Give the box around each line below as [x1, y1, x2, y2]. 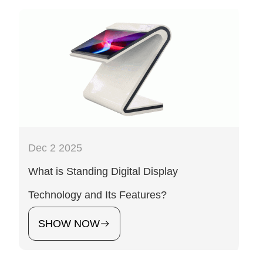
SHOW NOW [38, 217, 100, 230]
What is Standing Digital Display [28, 165, 178, 177]
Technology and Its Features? [28, 188, 167, 201]
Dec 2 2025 [28, 141, 82, 154]
